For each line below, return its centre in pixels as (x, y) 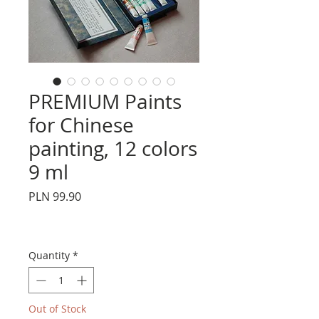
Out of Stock (57, 308)
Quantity (49, 255)
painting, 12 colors (113, 148)
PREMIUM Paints (105, 101)
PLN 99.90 (55, 196)
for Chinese (81, 125)
